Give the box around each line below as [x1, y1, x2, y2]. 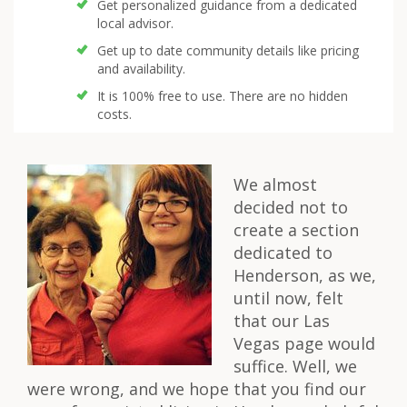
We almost [233, 174, 317, 195]
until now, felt [233, 287, 343, 309]
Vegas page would [233, 333, 375, 354]
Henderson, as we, [233, 264, 376, 286]
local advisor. [97, 15, 174, 32]
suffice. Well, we [233, 355, 357, 377]
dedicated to [233, 242, 333, 263]
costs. [97, 105, 132, 123]
